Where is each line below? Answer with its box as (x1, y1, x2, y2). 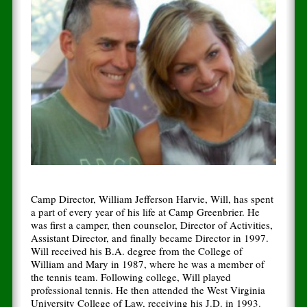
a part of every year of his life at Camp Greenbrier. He (30, 205, 260, 219)
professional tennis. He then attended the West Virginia (30, 283, 265, 297)
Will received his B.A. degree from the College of (30, 244, 243, 258)
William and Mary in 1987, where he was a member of (30, 257, 265, 271)
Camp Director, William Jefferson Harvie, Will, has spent (30, 192, 273, 206)
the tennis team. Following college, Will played (30, 270, 231, 284)
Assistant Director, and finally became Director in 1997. (30, 231, 269, 245)
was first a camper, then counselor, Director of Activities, (30, 218, 273, 232)
